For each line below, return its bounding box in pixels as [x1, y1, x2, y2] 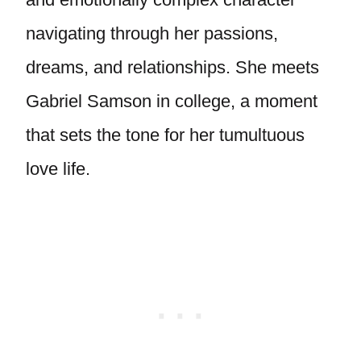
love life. [26, 158, 95, 179]
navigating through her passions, [26, 23, 278, 44]
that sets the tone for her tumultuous [26, 124, 305, 145]
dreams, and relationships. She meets [26, 56, 319, 77]
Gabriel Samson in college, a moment [26, 90, 317, 111]
